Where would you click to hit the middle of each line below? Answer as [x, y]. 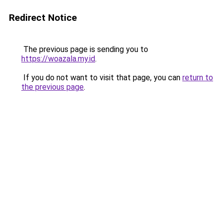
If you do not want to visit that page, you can [102, 78]
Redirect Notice [43, 18]
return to [198, 78]
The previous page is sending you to [85, 49]
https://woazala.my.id [58, 59]
